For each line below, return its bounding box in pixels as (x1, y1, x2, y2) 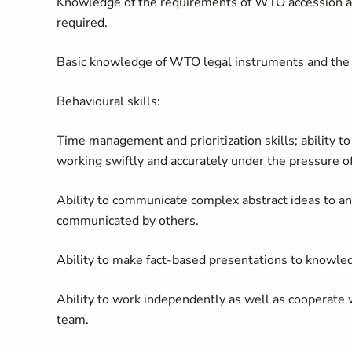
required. (57, 14, 108, 31)
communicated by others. (57, 212, 199, 229)
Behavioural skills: (57, 93, 160, 110)
